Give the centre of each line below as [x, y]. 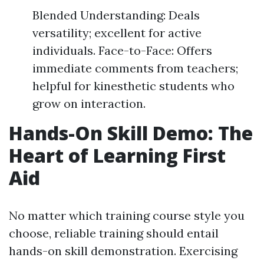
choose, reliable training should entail [114, 233]
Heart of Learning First [117, 155]
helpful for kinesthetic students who [133, 86]
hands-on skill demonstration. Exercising [123, 251]
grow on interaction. [89, 103]
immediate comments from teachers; [135, 68]
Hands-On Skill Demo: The [131, 133]
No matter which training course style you [127, 215]
